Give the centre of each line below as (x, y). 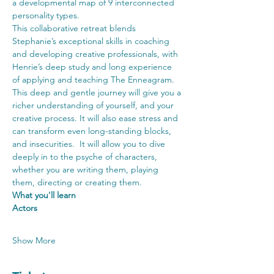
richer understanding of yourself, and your (94, 105)
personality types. (46, 15)
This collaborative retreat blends (75, 28)
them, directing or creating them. (77, 182)
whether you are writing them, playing (87, 169)
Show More (34, 240)
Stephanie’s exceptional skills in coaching (92, 41)
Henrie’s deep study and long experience (93, 66)
